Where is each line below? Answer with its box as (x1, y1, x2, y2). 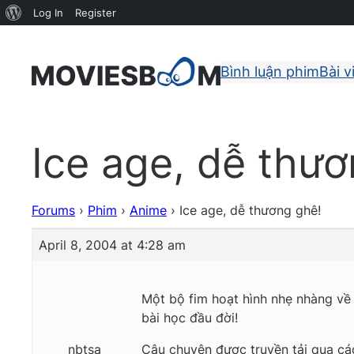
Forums (32, 202, 75, 219)
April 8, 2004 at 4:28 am (39, 237, 186, 254)
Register (75, 6, 116, 19)
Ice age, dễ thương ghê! (179, 202, 321, 219)
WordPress (21, 31, 74, 43)
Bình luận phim (220, 62, 319, 80)
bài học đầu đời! (141, 310, 238, 326)
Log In (33, 6, 63, 19)
